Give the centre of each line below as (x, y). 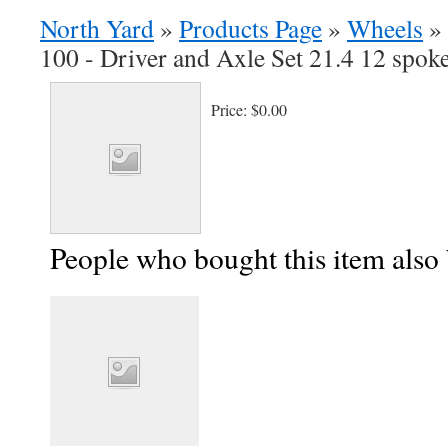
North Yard (97, 28)
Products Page (250, 28)
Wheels (385, 28)
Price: (231, 109)
